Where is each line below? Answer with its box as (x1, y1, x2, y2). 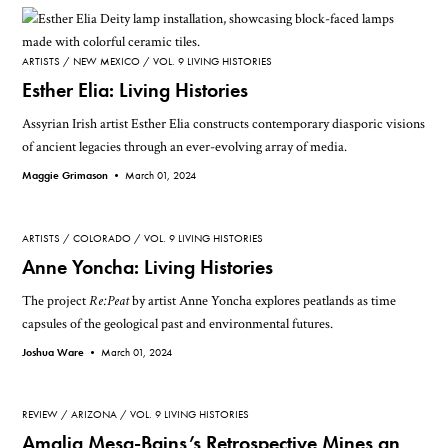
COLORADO (73, 230, 132, 245)
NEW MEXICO (73, 54, 141, 69)
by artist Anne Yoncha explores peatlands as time (129, 290, 397, 310)
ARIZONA (71, 407, 118, 422)
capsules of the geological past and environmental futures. (22, 313, 334, 333)
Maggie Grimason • (22, 168, 126, 183)
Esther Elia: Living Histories (22, 78, 249, 104)
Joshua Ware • (22, 344, 102, 359)
